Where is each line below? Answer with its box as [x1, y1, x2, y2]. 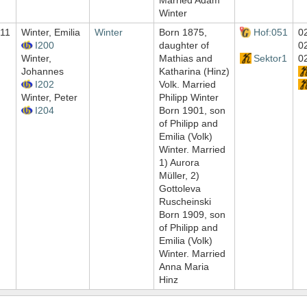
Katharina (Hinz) [159, 66, 230, 77]
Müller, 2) [159, 170, 199, 182]
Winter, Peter [21, 92, 77, 103]
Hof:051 [253, 27, 288, 38]
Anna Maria [159, 261, 209, 273]
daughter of [159, 40, 209, 51]
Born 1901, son [159, 105, 225, 116]
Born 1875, [159, 27, 207, 38]
